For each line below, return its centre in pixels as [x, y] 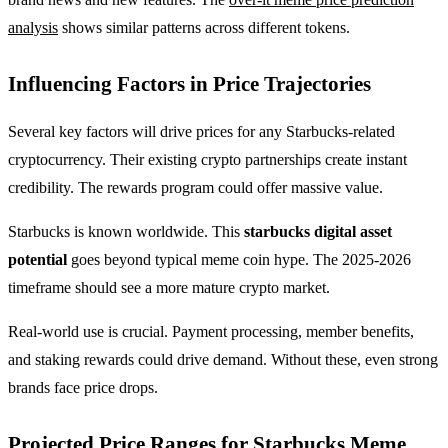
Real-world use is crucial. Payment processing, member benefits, [211, 331]
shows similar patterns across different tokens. [204, 27]
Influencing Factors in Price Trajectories [189, 83]
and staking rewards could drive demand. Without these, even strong [223, 359]
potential [37, 259]
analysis [33, 27]
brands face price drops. [83, 387]
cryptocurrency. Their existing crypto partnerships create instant [207, 159]
